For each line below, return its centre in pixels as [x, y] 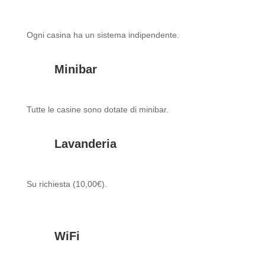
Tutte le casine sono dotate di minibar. [97, 109]
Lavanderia [85, 143]
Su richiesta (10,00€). [67, 184]
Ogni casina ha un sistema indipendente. [103, 35]
